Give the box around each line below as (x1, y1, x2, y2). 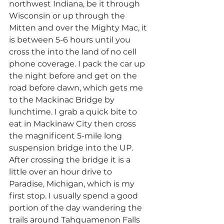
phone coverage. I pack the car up (9, 58, 147, 68)
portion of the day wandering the (9, 202, 144, 212)
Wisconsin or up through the (9, 10, 127, 20)
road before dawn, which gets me (9, 82, 145, 92)
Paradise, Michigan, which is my (9, 178, 136, 188)
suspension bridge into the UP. (9, 142, 133, 152)
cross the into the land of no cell (9, 46, 138, 56)
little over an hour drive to (9, 166, 114, 176)
